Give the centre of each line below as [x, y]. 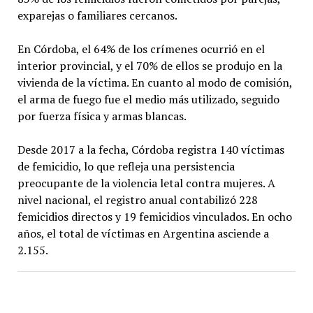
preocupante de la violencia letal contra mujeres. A [146, 183]
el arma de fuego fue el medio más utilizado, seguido [148, 100]
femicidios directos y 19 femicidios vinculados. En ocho [154, 217]
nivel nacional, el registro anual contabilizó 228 [137, 200]
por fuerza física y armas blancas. [102, 116]
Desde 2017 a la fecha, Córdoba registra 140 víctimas [151, 150]
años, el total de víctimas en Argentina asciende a [143, 234]
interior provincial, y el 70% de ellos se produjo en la [150, 66]
